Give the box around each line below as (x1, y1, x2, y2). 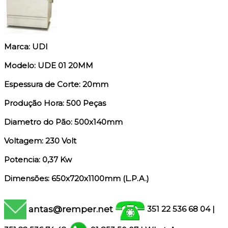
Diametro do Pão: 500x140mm (4, 117, 123, 127)
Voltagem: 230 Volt (4, 136, 76, 146)
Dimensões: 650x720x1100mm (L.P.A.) (4, 174, 149, 184)
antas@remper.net (28, 204, 113, 214)
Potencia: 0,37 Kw (4, 155, 72, 165)
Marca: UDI (4, 42, 48, 52)
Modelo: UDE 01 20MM (4, 61, 93, 71)
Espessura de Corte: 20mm (4, 79, 108, 90)
